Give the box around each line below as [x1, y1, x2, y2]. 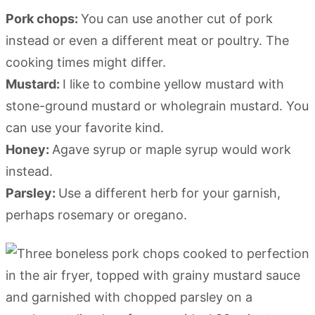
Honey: [6, 141, 52, 157]
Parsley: [6, 185, 58, 200]
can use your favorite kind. [6, 120, 164, 135]
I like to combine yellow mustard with [63, 76, 284, 91]
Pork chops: [6, 11, 81, 26]
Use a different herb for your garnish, [58, 185, 281, 200]
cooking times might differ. [6, 54, 166, 70]
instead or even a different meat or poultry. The [6, 32, 289, 48]
